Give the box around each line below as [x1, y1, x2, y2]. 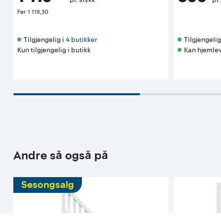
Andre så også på [13, 147, 109, 164]
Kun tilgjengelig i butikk [17, 45, 91, 55]
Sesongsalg [21, 178, 74, 192]
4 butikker [66, 35, 98, 44]
